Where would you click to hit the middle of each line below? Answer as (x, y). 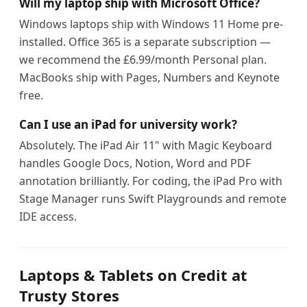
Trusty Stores (69, 295)
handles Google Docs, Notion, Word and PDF (135, 163)
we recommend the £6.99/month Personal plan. (143, 60)
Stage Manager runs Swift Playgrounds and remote (153, 199)
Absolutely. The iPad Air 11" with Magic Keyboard (146, 145)
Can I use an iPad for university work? (128, 124)
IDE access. (48, 217)
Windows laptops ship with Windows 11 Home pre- (151, 24)
